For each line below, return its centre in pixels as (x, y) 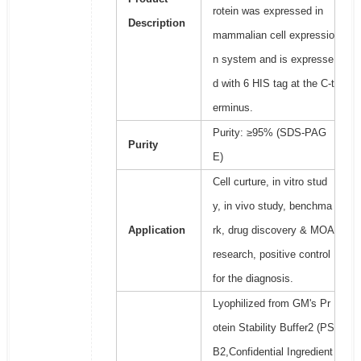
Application (156, 230)
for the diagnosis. (253, 279)
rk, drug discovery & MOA (273, 230)
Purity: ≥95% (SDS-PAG (269, 133)
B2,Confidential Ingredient (272, 352)
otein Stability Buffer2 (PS (273, 328)
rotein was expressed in (268, 11)
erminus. (232, 108)
